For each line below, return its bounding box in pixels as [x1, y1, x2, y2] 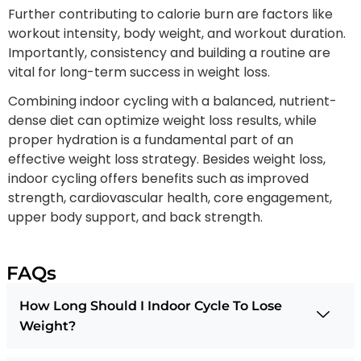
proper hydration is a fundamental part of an [8, 130, 293, 149]
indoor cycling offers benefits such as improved [8, 168, 309, 188]
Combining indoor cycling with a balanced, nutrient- [8, 91, 337, 110]
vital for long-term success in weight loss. [8, 62, 273, 81]
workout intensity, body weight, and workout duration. [8, 23, 346, 43]
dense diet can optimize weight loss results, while [8, 110, 317, 130]
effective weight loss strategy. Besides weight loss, [8, 149, 326, 168]
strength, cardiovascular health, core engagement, [8, 188, 332, 207]
